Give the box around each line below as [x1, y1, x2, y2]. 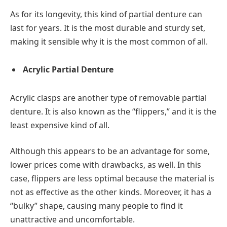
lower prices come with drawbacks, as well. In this [10, 159, 201, 171]
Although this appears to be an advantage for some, [10, 145, 210, 157]
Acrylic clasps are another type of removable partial [10, 92, 207, 103]
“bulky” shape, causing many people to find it [10, 200, 183, 212]
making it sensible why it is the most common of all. [10, 35, 208, 47]
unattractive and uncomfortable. [10, 214, 135, 225]
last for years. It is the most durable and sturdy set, [10, 22, 205, 33]
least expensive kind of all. [10, 119, 111, 131]
